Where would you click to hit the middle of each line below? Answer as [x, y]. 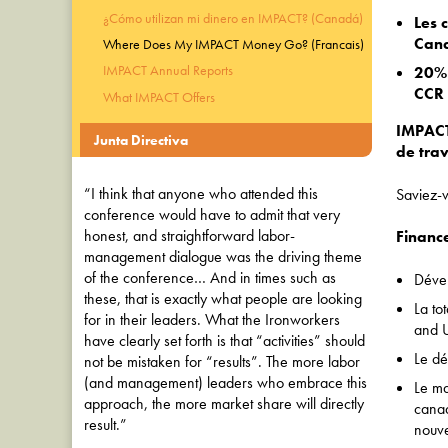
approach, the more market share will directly [224, 403]
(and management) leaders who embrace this [225, 382]
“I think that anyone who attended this [201, 193]
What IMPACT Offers [158, 96]
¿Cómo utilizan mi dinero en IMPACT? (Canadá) [232, 17]
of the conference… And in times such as [210, 277]
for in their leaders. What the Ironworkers [212, 319]
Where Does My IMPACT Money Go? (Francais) [233, 44]
